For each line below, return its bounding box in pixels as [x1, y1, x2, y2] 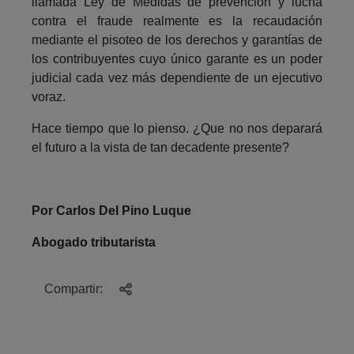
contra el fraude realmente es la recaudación [32, 13, 322, 28]
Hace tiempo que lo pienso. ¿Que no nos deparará [32, 121, 322, 135]
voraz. [32, 89, 66, 104]
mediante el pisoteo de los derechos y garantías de [32, 32, 322, 47]
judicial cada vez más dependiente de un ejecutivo [32, 70, 322, 85]
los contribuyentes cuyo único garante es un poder [32, 51, 322, 66]
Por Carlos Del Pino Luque [32, 203, 191, 217]
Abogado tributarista [32, 235, 156, 249]
